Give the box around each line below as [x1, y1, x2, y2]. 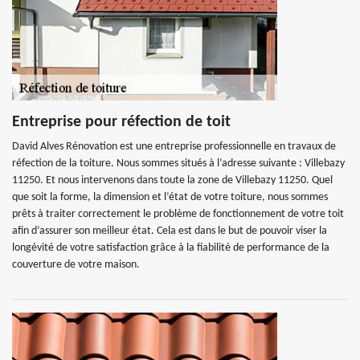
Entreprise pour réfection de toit [12, 114, 231, 130]
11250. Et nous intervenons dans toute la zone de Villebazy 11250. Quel [12, 174, 333, 186]
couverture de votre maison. [12, 259, 140, 271]
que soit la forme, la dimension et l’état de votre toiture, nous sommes [12, 191, 328, 203]
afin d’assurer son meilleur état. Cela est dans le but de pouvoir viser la [12, 225, 327, 237]
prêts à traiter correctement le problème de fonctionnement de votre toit [12, 208, 344, 220]
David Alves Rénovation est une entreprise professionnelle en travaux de [12, 141, 336, 153]
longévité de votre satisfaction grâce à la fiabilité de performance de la [12, 242, 329, 254]
